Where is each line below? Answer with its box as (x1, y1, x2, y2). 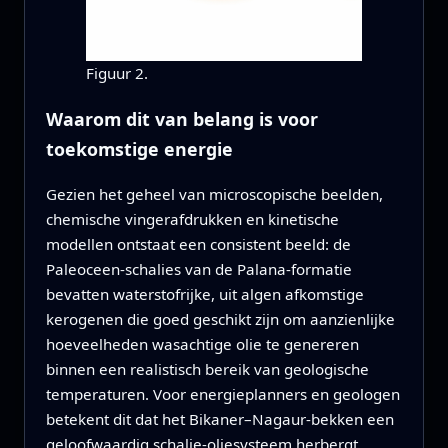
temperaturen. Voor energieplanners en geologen (45, 383, 400, 404)
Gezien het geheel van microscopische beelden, (45, 183, 383, 204)
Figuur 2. (85, 63, 148, 84)
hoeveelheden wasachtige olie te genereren (45, 333, 359, 354)
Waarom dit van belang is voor (45, 106, 318, 131)
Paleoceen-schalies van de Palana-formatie (45, 258, 352, 279)
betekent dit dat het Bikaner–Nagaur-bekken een (45, 408, 394, 429)
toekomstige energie (45, 136, 233, 161)
